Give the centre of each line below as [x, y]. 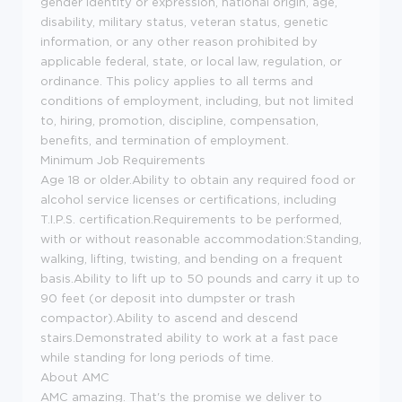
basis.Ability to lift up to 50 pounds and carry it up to [200, 278]
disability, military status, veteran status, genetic [184, 22]
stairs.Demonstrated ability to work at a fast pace [189, 337]
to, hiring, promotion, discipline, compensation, [179, 120]
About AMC [75, 377]
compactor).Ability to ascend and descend [169, 318]
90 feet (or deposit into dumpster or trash [168, 298]
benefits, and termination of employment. [165, 140]
